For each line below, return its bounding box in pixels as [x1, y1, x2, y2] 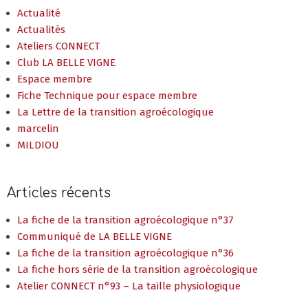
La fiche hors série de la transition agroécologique [17, 263, 258, 276]
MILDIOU [17, 139, 59, 152]
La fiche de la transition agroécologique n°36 [17, 247, 234, 260]
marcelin [17, 122, 59, 135]
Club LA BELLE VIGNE [17, 56, 115, 69]
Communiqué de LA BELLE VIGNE [17, 230, 172, 243]
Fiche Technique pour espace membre [17, 89, 197, 102]
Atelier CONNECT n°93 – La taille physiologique [17, 280, 241, 293]
